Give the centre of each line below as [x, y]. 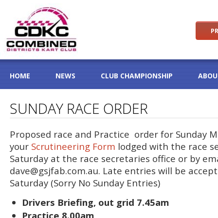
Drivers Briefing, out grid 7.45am [96, 202]
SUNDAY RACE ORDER [79, 108]
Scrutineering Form [73, 146]
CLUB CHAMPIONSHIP [137, 76]
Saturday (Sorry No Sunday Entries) [85, 183]
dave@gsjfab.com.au [54, 171]
